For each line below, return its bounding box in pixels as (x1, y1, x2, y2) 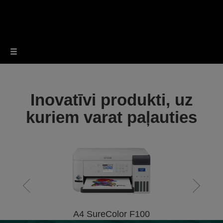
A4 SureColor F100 (73, 209, 150, 220)
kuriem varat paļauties (26, 108, 197, 127)
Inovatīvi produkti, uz (30, 91, 193, 110)
